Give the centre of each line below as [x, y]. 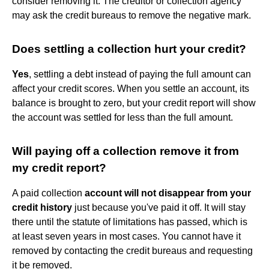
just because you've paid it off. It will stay [159, 207]
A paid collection [48, 193]
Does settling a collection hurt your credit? [129, 49]
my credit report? [59, 168]
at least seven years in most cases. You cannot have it [126, 236]
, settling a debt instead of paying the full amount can [140, 74]
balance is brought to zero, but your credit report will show [134, 103]
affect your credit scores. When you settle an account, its [131, 88]
